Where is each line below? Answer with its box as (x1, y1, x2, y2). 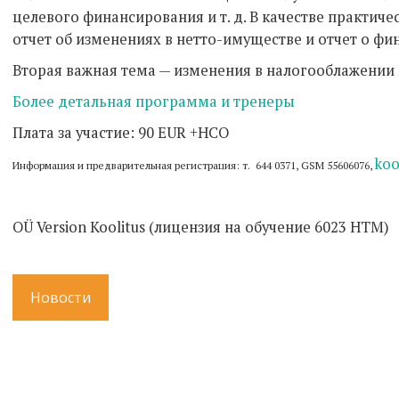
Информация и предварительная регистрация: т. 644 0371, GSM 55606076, (12, 159, 375, 172)
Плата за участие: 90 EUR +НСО (12, 123, 229, 142)
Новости (30, 288, 91, 307)
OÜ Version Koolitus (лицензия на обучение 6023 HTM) (12, 217, 389, 237)
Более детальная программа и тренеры (12, 92, 295, 111)
